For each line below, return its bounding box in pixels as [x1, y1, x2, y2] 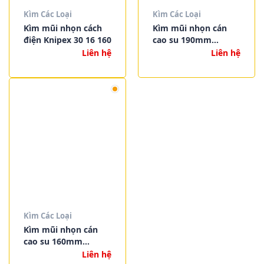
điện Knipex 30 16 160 [23, 34, 111, 45]
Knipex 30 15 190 [152, 45, 220, 57]
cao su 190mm [152, 34, 212, 45]
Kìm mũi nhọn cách [23, 22, 102, 34]
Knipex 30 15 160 [23, 247, 91, 259]
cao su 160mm [23, 235, 82, 247]
